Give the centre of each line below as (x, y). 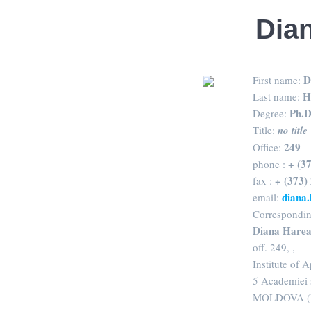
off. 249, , (274, 247)
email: (267, 197)
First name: (278, 79)
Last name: (278, 96)
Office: (268, 147)
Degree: (271, 113)
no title (293, 130)
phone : (270, 163)
